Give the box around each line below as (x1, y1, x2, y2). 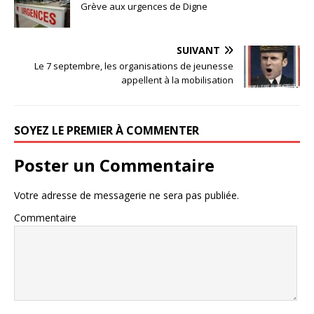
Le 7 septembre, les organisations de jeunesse (34, 59, 233, 72)
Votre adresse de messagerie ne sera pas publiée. (14, 188, 239, 202)
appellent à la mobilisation (121, 73, 233, 86)
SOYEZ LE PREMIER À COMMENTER (14, 122, 199, 138)
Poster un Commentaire (14, 153, 214, 177)
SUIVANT (177, 43, 220, 57)
